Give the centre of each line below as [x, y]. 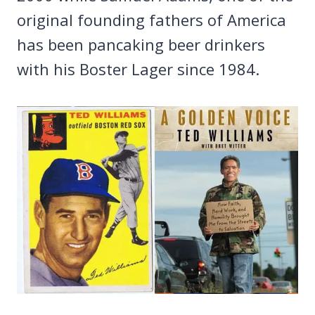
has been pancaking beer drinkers [141, 44]
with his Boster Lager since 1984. [138, 69]
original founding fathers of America [152, 20]
